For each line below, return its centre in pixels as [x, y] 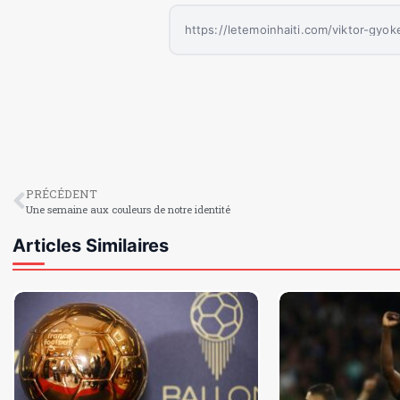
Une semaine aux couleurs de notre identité [128, 210]
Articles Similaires [91, 246]
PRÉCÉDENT [62, 194]
